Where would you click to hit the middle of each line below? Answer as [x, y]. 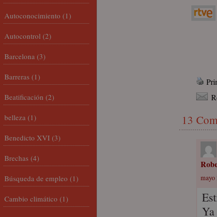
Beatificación [24, 97]
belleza [15, 117]
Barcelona [20, 56]
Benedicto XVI [27, 138]
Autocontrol [23, 36]
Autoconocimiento [32, 15]
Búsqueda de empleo [36, 178]
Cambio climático [31, 199]
